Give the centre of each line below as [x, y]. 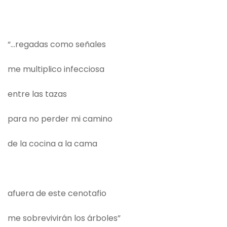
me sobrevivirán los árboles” [64, 218]
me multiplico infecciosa [56, 69]
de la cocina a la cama [52, 144]
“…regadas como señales [57, 45]
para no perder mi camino [60, 119]
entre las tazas [37, 94]
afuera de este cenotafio [57, 194]
